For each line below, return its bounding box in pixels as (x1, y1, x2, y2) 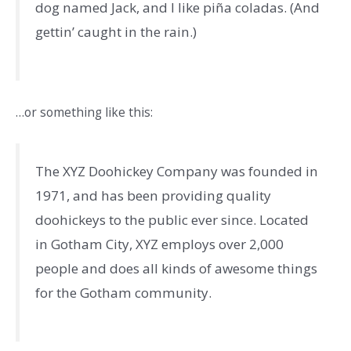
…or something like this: (16, 103, 153, 121)
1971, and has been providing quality (35, 186, 271, 204)
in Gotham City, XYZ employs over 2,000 (35, 234, 284, 253)
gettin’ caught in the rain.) (35, 23, 197, 42)
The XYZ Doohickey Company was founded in (35, 161, 318, 180)
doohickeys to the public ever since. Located (35, 210, 309, 229)
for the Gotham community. (35, 283, 212, 302)
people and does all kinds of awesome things (35, 259, 317, 277)
